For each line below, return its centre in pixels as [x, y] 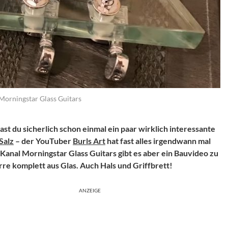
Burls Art [89, 141]
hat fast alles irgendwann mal [158, 141]
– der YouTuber [43, 141]
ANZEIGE [90, 190]
